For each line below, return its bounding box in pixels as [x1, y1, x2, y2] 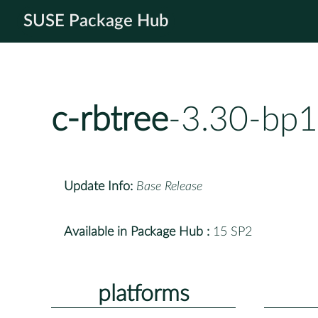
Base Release [136, 180, 202, 193]
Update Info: [64, 180, 133, 193]
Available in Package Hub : [64, 225, 209, 238]
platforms [97, 282, 190, 305]
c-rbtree [51, 103, 168, 138]
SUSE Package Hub [23, 13, 169, 30]
